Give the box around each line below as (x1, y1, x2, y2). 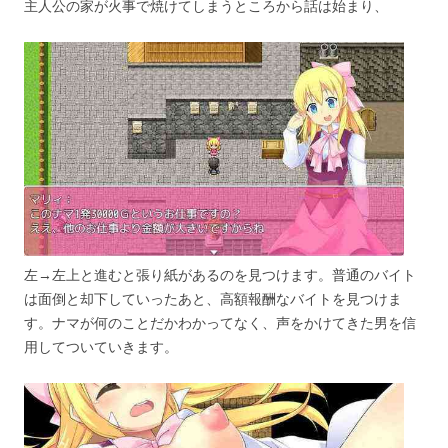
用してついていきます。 (24, 336, 178, 356)
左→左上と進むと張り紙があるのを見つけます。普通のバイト (24, 264, 416, 284)
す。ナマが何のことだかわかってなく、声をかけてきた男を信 (24, 312, 416, 332)
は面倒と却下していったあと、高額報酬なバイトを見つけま (24, 288, 402, 308)
